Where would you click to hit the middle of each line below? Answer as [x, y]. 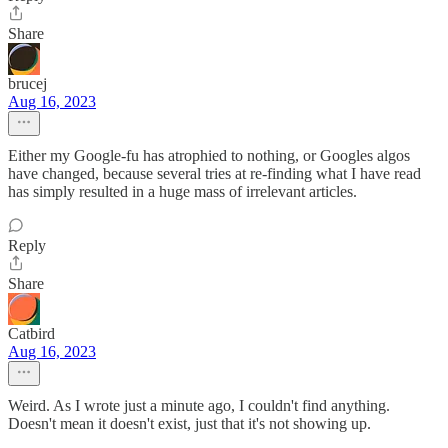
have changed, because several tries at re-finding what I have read [214, 173]
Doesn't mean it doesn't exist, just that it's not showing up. [189, 423]
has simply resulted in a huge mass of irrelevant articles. [182, 191]
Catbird [31, 333]
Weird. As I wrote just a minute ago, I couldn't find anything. [199, 405]
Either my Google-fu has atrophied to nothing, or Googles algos [209, 155]
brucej [27, 83]
